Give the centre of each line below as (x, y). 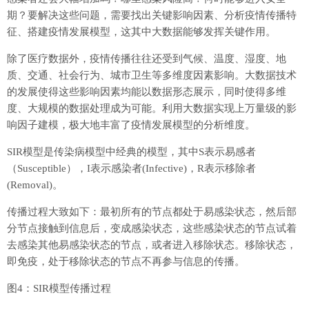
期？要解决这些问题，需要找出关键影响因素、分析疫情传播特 (152, 16)
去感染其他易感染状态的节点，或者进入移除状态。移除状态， (152, 245)
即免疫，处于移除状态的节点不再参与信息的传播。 (126, 262)
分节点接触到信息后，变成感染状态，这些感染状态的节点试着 (152, 229)
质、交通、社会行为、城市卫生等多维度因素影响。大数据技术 (152, 76)
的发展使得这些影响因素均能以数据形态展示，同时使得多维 (147, 92)
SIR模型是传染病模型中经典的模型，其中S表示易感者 (131, 152)
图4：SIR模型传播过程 (59, 289)
